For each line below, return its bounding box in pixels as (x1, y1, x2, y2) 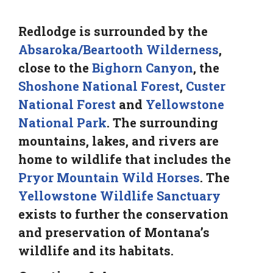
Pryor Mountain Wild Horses (18, 169, 200, 185)
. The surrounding (107, 114, 218, 130)
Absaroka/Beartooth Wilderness (18, 41, 219, 57)
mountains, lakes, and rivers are (18, 132, 219, 149)
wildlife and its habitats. (18, 242, 174, 258)
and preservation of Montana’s (18, 224, 210, 240)
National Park (18, 114, 107, 130)
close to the (18, 59, 92, 76)
